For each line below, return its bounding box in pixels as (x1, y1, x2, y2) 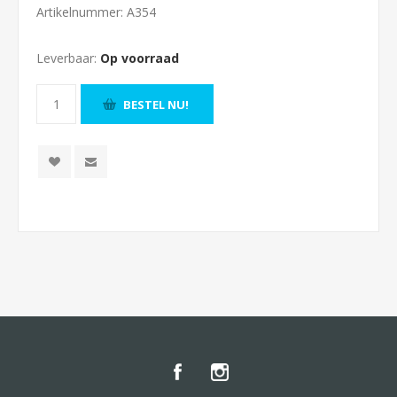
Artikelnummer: (36, 4, 123, 20)
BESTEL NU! (123, 96, 189, 113)
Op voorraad (100, 50, 179, 66)
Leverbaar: (36, 50, 97, 66)
